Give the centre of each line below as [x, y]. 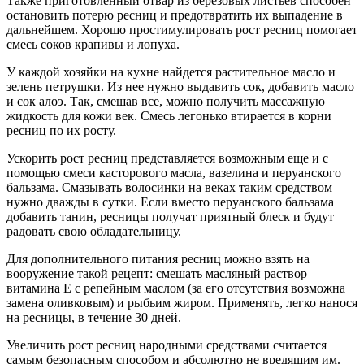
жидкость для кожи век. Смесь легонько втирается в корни [169, 116]
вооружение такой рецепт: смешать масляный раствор [157, 274]
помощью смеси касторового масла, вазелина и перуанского [174, 173]
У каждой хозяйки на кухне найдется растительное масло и [171, 72]
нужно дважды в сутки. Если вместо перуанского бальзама [170, 202]
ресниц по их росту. [61, 131]
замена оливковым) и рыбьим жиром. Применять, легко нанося [182, 303]
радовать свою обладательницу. [94, 232]
